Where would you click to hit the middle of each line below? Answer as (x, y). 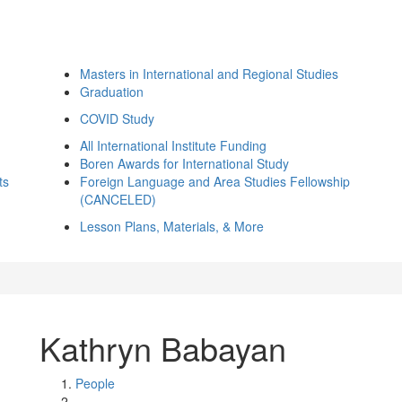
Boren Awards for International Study (184, 163)
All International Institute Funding (173, 145)
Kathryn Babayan (163, 348)
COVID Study (117, 118)
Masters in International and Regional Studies (209, 74)
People (95, 383)
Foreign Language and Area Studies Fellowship (215, 181)
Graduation (112, 92)
